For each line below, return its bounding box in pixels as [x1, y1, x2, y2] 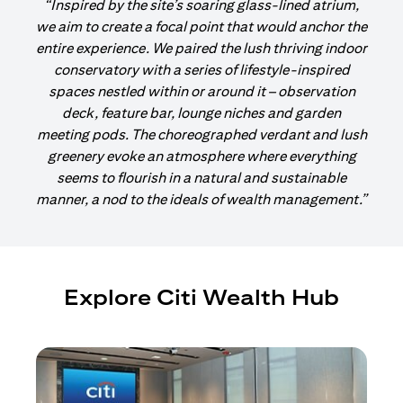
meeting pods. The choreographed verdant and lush [36, 126, 367, 143]
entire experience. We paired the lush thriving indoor [36, 40, 367, 57]
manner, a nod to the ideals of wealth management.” [36, 191, 367, 208]
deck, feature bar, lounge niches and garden [62, 104, 341, 121]
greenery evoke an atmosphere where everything [47, 148, 356, 165]
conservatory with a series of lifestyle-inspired [53, 61, 350, 78]
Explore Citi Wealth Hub [64, 284, 339, 309]
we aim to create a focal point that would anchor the [36, 18, 367, 35]
